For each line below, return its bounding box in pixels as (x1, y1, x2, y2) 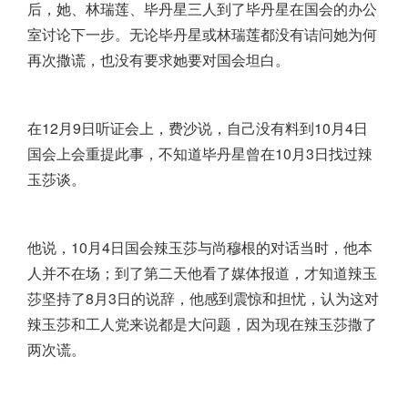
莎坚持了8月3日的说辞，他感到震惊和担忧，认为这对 (27, 288, 379, 310)
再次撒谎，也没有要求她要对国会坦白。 (27, 49, 290, 71)
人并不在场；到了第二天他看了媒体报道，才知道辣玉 (27, 262, 377, 284)
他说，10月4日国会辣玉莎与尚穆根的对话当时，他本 (27, 237, 372, 259)
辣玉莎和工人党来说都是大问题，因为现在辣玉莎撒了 (27, 313, 377, 335)
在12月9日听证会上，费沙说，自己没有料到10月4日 (27, 117, 368, 139)
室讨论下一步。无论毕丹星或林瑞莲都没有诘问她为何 (27, 24, 377, 46)
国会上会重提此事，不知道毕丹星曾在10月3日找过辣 (27, 143, 372, 165)
